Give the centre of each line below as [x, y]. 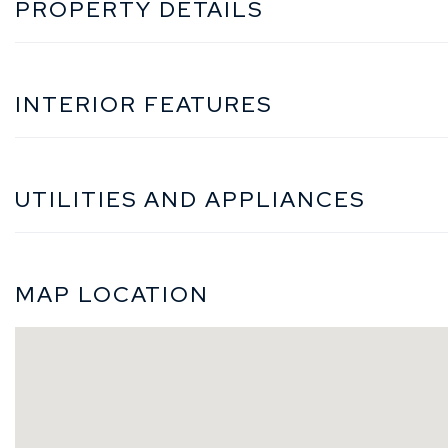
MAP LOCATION [112, 294]
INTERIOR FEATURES [143, 104]
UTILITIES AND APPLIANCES [190, 199]
